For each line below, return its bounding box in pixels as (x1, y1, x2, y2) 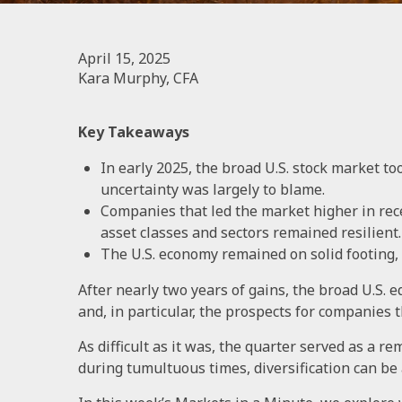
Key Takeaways (78, 121, 189, 142)
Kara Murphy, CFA (78, 67, 198, 88)
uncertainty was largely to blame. (100, 179, 325, 199)
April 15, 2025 (78, 48, 170, 68)
